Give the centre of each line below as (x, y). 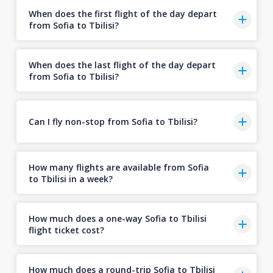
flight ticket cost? (66, 230)
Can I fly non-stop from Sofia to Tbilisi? (113, 122)
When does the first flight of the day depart (122, 13)
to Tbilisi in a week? (70, 179)
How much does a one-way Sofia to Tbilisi (117, 218)
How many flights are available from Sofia (119, 167)
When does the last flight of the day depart (122, 65)
